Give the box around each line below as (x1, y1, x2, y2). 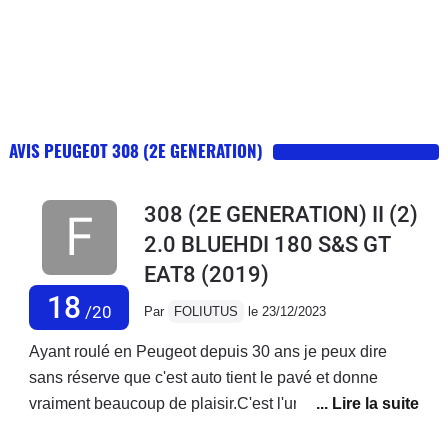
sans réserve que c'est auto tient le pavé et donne (29, 368, 378, 386)
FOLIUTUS (174, 303, 238, 319)
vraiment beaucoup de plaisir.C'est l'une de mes (29, 394, 367, 412)
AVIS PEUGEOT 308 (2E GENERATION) (9, 137, 263, 163)
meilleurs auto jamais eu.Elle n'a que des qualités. (29, 420, 384, 438)
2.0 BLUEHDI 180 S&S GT (144, 231, 390, 257)
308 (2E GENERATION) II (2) (144, 201, 418, 227)
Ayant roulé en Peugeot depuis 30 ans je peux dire (29, 342, 387, 360)
